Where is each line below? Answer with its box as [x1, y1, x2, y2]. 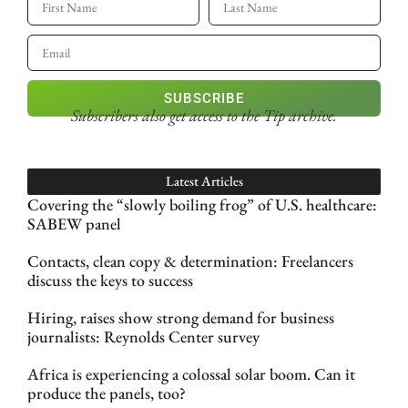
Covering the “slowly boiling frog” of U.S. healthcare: [27, 193, 377, 215]
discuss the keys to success [27, 269, 193, 291]
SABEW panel [27, 212, 121, 234]
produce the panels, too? [27, 382, 186, 403]
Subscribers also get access [71, 105, 227, 127]
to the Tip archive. [227, 105, 337, 127]
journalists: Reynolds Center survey [27, 325, 260, 347]
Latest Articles [165, 171, 243, 189]
